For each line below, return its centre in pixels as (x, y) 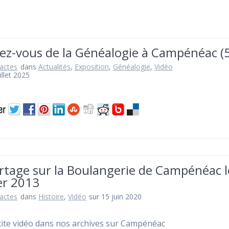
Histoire (51, 197)
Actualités (54, 67)
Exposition (91, 67)
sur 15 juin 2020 (116, 197)
